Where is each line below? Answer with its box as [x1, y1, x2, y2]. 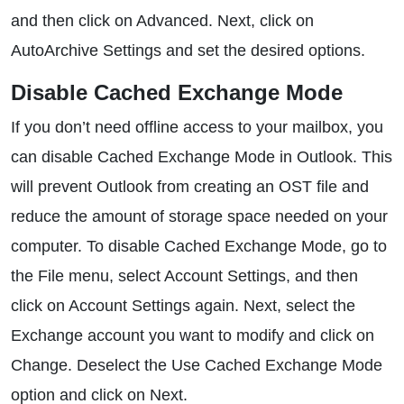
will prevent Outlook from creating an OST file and [11, 178, 369, 196]
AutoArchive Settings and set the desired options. [11, 41, 365, 60]
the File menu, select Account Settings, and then [11, 267, 358, 285]
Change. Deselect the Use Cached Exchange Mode [11, 356, 382, 374]
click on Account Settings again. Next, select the [11, 297, 355, 315]
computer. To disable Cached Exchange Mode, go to [11, 237, 387, 255]
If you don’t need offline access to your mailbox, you [11, 118, 383, 136]
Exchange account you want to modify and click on [11, 326, 374, 344]
